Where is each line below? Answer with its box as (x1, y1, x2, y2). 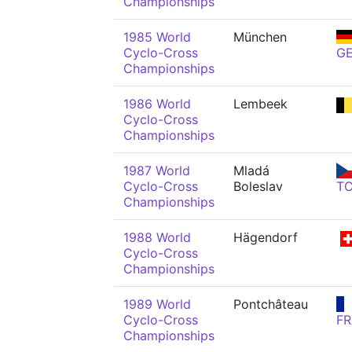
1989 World (123, 296, 191, 312)
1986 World (123, 96, 191, 112)
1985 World (123, 29, 191, 45)
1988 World (123, 229, 191, 245)
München (233, 29, 287, 45)
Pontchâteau (233, 296, 308, 312)
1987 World (123, 163, 190, 178)
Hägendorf (233, 229, 298, 245)
